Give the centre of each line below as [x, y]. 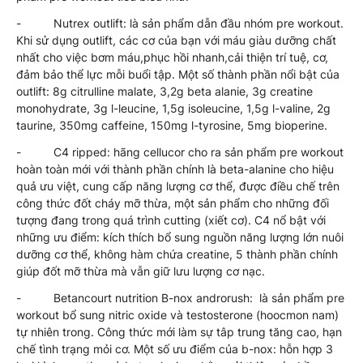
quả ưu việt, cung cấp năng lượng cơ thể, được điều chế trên [178, 186]
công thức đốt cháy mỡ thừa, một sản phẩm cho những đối [173, 203]
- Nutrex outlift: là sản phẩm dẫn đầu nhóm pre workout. [180, 23]
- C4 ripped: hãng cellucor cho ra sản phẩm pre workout [180, 152]
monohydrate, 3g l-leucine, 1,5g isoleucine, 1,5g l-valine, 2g [173, 108]
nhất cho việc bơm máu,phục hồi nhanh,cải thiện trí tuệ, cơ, [172, 57]
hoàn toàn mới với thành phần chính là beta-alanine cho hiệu [175, 169]
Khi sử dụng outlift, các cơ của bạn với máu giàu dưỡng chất [176, 40]
